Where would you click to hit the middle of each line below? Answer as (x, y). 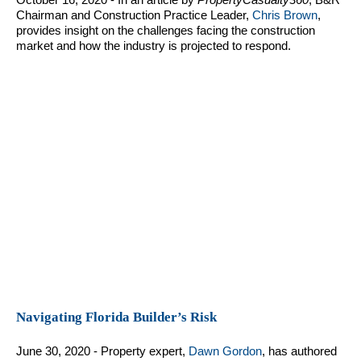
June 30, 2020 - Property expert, (102, 351)
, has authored (299, 351)
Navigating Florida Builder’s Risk (116, 317)
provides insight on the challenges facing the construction (166, 31)
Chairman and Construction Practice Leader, (134, 15)
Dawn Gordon (225, 351)
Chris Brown (285, 15)
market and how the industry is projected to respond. (154, 46)
